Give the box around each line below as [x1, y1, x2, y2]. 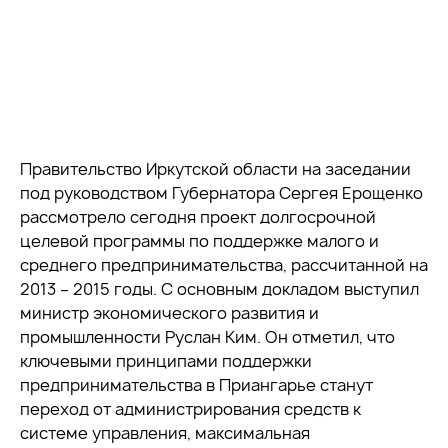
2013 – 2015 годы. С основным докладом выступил [20, 278, 419, 300]
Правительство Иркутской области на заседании [20, 158, 411, 180]
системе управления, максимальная [20, 422, 310, 444]
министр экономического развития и [20, 302, 319, 324]
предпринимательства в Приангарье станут [20, 374, 373, 396]
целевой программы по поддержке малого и [20, 230, 379, 252]
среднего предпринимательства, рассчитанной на [20, 254, 428, 276]
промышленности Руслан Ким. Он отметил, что [20, 326, 395, 348]
